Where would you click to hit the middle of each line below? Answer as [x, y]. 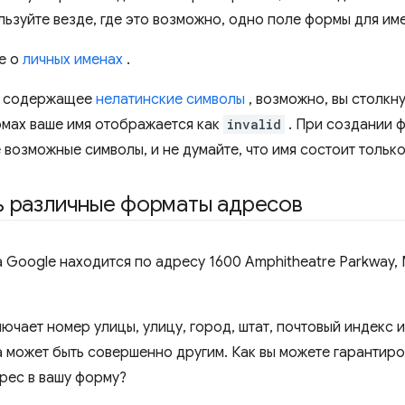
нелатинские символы [170, 99]
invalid [254, 124]
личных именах [73, 60]
